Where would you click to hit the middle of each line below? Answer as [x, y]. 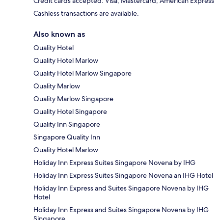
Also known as [59, 34]
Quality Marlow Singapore [73, 99]
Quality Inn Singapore [67, 124]
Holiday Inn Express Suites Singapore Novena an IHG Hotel [123, 176]
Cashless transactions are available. [86, 14]
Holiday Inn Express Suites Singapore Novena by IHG [114, 163]
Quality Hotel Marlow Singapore [82, 73]
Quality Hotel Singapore [70, 112]
